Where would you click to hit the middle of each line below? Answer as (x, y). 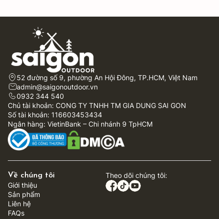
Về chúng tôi (31, 176)
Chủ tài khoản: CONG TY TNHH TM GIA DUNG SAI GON (97, 105)
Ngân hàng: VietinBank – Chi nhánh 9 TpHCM (80, 124)
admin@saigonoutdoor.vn (57, 87)
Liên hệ (19, 204)
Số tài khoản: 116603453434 (55, 114)
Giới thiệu (22, 185)
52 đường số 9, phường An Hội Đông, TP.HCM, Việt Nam (107, 77)
